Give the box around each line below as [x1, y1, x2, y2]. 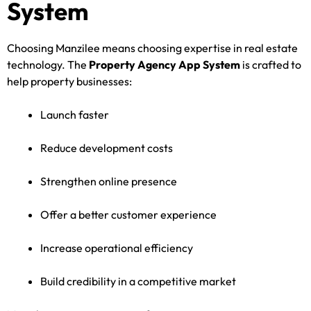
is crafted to [240, 57, 301, 72]
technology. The [7, 57, 89, 72]
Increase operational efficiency [40, 240, 193, 255]
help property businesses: [7, 74, 132, 88]
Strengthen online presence [40, 174, 177, 188]
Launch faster [40, 107, 109, 121]
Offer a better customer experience [40, 207, 217, 221]
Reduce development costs [40, 140, 173, 155]
